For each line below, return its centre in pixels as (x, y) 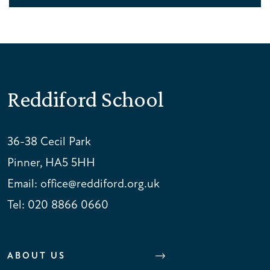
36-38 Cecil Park (49, 141)
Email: (24, 184)
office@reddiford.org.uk (100, 184)
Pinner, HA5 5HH (51, 162)
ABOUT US (36, 256)
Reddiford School (86, 99)
